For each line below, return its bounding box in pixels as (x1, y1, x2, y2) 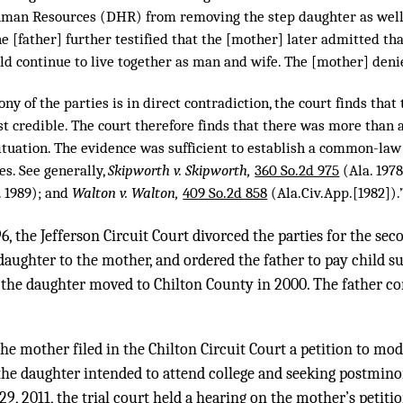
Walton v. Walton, (72, 184, 184, 202)
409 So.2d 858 (183, 184, 268, 202)
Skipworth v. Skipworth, (108, 162, 255, 180)
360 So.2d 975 (255, 162, 340, 180)
